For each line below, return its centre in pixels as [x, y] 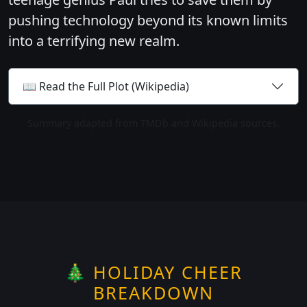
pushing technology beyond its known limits [148, 21]
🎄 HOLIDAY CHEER [153, 272]
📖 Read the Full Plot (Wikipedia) [106, 86]
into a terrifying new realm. [94, 41]
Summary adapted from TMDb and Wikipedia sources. [153, 123]
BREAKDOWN [153, 293]
